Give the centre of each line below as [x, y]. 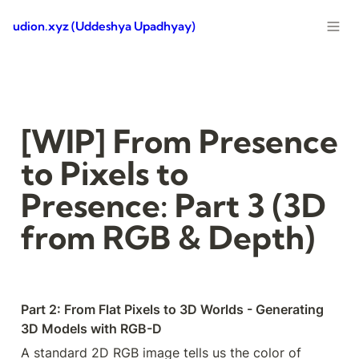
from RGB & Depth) [168, 238]
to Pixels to [105, 173]
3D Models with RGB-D [91, 329]
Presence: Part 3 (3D [173, 206]
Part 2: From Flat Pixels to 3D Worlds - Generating [172, 309]
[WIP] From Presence [179, 141]
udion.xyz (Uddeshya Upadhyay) [104, 26]
